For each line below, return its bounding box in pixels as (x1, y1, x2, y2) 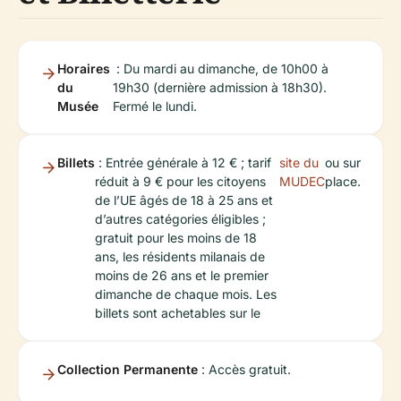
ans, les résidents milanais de (95, 249, 265, 264)
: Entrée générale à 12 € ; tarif (95, 155, 271, 170)
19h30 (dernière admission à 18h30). (113, 80, 328, 95)
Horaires (57, 61, 110, 76)
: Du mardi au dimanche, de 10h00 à (113, 61, 329, 76)
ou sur (325, 155, 361, 170)
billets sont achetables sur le (95, 305, 260, 320)
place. (325, 174, 361, 189)
